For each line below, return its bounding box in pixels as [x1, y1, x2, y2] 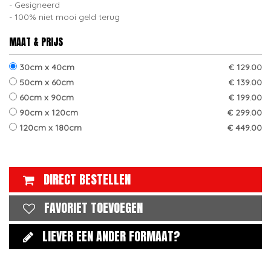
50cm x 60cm [17, 77, 74, 88]
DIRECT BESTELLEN [44, 170, 131, 189]
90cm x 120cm [17, 107, 78, 118]
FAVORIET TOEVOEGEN [44, 198, 143, 217]
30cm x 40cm [17, 62, 74, 73]
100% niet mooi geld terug [15, 11, 120, 22]
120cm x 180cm [17, 122, 82, 133]
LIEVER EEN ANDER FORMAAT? [42, 227, 180, 246]
